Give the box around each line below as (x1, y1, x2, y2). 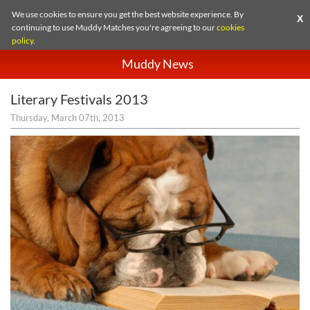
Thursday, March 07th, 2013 (10, 112, 125, 123)
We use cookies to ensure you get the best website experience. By (12, 9, 244, 19)
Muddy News (122, 55, 194, 71)
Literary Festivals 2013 (10, 91, 148, 107)
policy (12, 35, 34, 46)
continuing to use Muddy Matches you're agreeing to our (12, 22, 217, 33)
